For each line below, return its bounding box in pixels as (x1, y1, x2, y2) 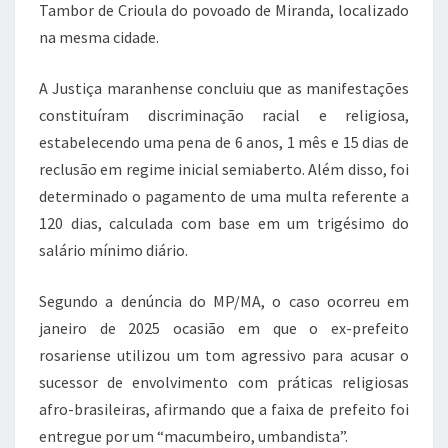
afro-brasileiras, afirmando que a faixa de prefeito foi (39, 398, 409, 419)
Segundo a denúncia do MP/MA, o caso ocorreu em (39, 290, 409, 311)
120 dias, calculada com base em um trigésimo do (39, 212, 409, 233)
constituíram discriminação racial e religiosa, (39, 104, 409, 125)
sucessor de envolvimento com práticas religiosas (39, 371, 409, 392)
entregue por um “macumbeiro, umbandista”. (39, 425, 348, 446)
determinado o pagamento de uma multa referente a (39, 185, 409, 206)
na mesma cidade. (39, 26, 159, 47)
